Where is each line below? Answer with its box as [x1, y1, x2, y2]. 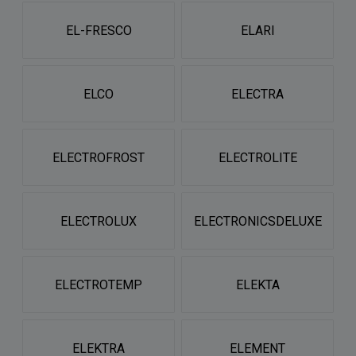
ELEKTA [235, 277, 280, 292]
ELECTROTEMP [55, 277, 142, 292]
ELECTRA [231, 86, 284, 102]
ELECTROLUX [60, 213, 137, 229]
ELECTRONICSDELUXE [193, 213, 322, 229]
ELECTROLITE [218, 149, 297, 165]
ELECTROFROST [52, 149, 145, 165]
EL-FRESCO [65, 22, 132, 38]
